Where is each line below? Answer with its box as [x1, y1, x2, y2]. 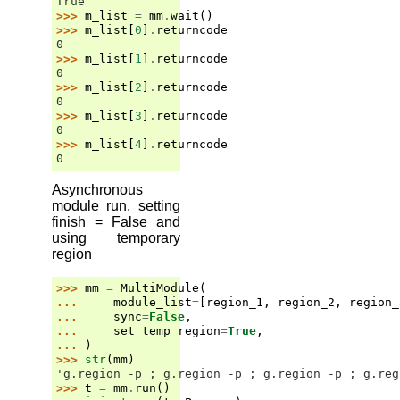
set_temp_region [113, 323, 221, 337]
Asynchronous [52, 181, 143, 197]
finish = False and [52, 213, 180, 229]
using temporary [52, 229, 180, 246]
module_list [113, 295, 192, 309]
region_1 [206, 295, 263, 309]
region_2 [278, 295, 335, 309]
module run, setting [52, 197, 180, 213]
